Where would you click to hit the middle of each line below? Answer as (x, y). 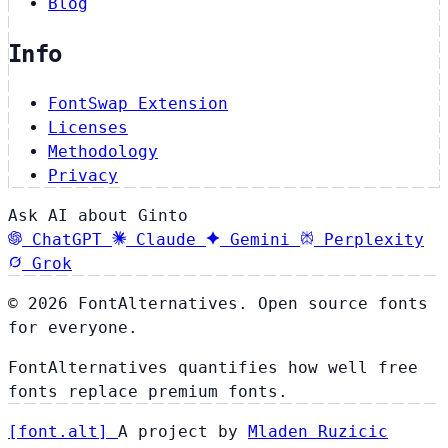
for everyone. (73, 328)
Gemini (260, 240)
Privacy (83, 176)
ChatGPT (67, 240)
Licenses (88, 128)
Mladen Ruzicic (318, 432)
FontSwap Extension (138, 104)
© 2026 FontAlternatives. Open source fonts (218, 304)
